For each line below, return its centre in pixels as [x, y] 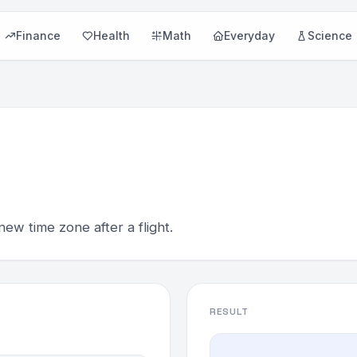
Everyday [249, 35]
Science [330, 35]
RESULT [229, 312]
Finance [38, 35]
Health [111, 35]
